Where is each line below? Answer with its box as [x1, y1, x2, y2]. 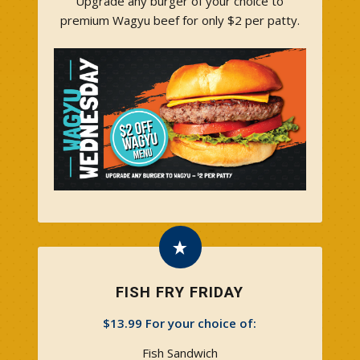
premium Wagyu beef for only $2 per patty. [59, 12, 300, 29]
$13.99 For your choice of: [103, 314, 257, 331]
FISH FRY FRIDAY [116, 283, 244, 301]
